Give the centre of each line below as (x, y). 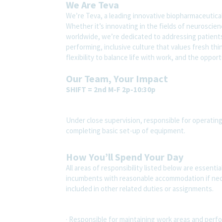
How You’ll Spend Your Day (125, 157)
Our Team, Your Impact (117, 78)
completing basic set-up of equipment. (126, 130)
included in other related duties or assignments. (140, 188)
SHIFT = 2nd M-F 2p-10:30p (111, 89)
